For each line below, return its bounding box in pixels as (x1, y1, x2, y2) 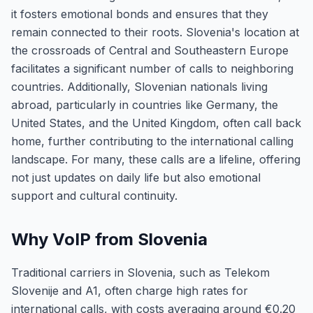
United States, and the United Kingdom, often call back (11, 116, 301, 130)
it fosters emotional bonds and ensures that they (11, 7, 268, 21)
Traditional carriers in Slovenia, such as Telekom (11, 265, 270, 279)
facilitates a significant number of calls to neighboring (11, 61, 293, 75)
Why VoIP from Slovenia (11, 229, 208, 249)
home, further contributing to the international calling (11, 134, 293, 148)
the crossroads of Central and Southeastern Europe (11, 43, 289, 57)
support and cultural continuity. (11, 189, 177, 203)
